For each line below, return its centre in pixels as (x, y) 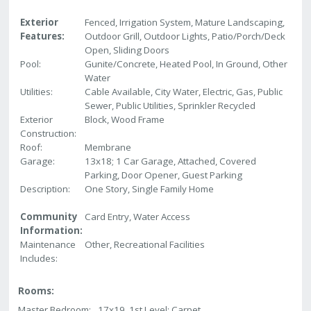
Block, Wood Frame (125, 120)
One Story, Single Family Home (150, 189)
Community (49, 217)
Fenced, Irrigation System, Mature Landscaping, (185, 23)
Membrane (108, 148)
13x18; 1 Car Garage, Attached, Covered (171, 161)
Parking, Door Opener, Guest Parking (164, 175)
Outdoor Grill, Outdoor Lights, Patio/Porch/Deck (185, 36)
